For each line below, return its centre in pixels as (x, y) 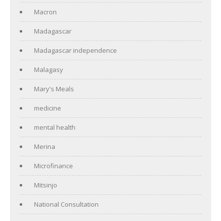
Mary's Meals (54, 89)
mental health (55, 127)
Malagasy (49, 69)
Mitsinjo (46, 185)
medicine (48, 108)
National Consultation (66, 204)
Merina (45, 146)
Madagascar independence (75, 50)
